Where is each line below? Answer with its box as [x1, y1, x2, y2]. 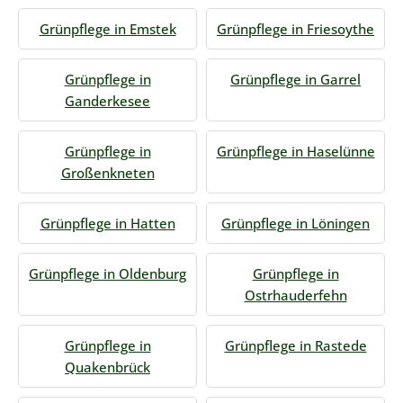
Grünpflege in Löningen [221, 214, 370, 232]
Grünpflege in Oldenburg [29, 264, 186, 282]
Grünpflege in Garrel [230, 70, 361, 88]
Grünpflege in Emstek [39, 20, 176, 38]
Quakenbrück [65, 358, 150, 376]
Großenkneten [60, 164, 155, 182]
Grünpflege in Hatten [40, 214, 175, 232]
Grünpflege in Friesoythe [217, 20, 374, 38]
